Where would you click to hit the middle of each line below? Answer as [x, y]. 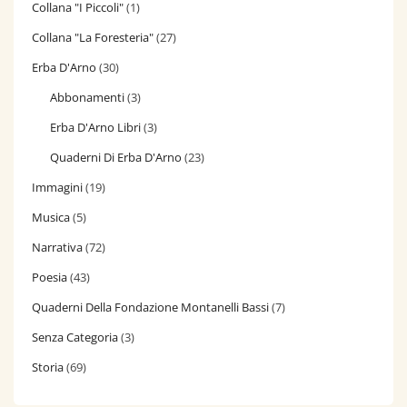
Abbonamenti [87, 97]
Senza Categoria [75, 337]
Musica [51, 217]
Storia [48, 367]
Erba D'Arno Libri [95, 127]
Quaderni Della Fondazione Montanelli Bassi [150, 307]
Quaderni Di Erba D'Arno [116, 157]
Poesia [50, 277]
